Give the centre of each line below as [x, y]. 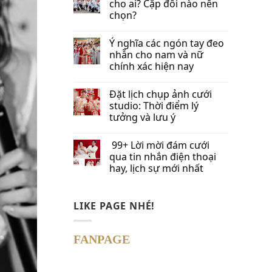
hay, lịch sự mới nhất [156, 168]
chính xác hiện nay [151, 66]
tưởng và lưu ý [142, 117]
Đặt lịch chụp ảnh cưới [161, 94]
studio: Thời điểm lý [154, 105]
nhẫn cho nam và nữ [156, 54]
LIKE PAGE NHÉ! [114, 206]
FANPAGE [102, 240]
